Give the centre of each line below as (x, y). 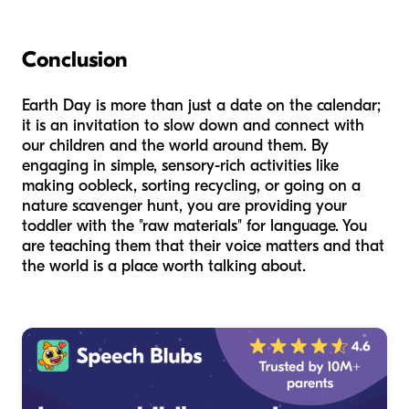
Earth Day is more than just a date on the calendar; (201, 105)
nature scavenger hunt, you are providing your (184, 205)
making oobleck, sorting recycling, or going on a (191, 185)
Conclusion (75, 59)
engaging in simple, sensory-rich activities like (180, 165)
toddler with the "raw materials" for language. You (194, 225)
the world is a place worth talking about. (164, 266)
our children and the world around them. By (175, 145)
